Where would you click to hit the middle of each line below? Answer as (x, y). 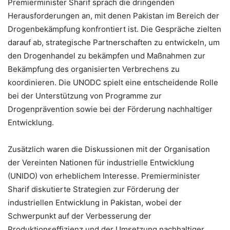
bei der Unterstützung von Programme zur (85, 96)
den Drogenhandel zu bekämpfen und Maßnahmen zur (107, 56)
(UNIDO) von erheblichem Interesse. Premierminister (104, 176)
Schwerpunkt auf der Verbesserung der (80, 216)
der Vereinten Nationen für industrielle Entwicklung (101, 163)
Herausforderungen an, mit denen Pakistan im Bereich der (113, 16)
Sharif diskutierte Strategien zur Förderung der (93, 189)
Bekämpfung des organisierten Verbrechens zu (94, 69)
